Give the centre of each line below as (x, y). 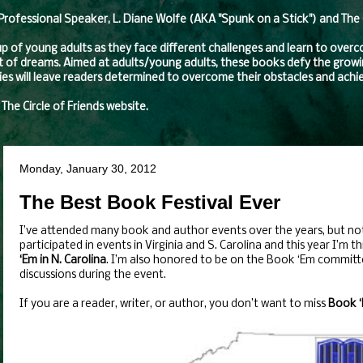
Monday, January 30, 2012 (88, 169)
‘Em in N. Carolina (63, 261)
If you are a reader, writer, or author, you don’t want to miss (174, 304)
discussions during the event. (93, 275)
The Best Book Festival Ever (150, 202)
